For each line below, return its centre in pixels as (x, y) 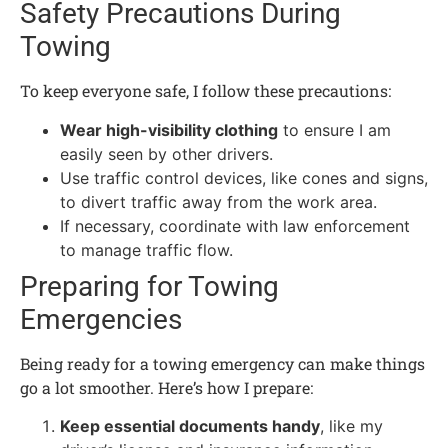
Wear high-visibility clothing (169, 129)
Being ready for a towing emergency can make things (222, 363)
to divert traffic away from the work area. (218, 201)
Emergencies (101, 319)
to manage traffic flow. (146, 249)
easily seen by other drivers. (166, 153)
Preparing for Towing (149, 286)
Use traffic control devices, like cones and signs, (244, 177)
